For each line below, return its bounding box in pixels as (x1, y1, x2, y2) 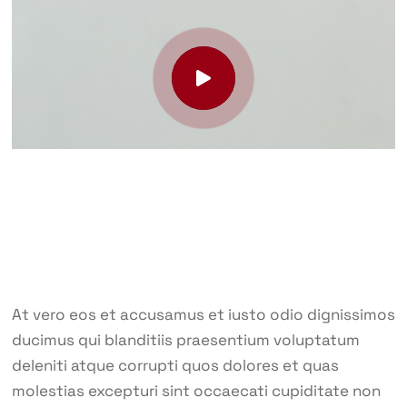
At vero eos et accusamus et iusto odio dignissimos (11, 304, 395, 325)
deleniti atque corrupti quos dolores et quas (11, 355, 339, 376)
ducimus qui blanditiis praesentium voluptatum (11, 330, 360, 351)
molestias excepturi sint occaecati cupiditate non (11, 381, 381, 402)
